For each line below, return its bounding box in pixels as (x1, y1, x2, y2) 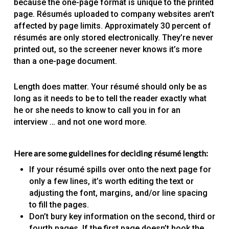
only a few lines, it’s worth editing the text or (29, 176, 194, 187)
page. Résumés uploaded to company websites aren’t (13, 9, 214, 19)
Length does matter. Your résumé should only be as (13, 82, 207, 92)
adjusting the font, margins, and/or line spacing (29, 188, 208, 198)
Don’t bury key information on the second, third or (29, 212, 215, 222)
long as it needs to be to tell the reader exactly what (13, 94, 207, 104)
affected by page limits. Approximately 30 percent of (13, 21, 211, 31)
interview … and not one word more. (13, 117, 147, 127)
